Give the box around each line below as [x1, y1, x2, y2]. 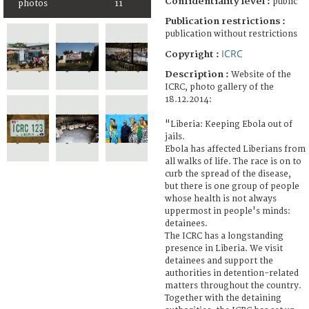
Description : [165, 68, 231, 80]
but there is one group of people [165, 181, 299, 192]
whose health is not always [165, 193, 277, 204]
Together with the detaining [165, 292, 281, 303]
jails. [165, 131, 185, 142]
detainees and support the [165, 255, 273, 266]
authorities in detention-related [165, 268, 299, 279]
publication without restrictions [165, 28, 297, 39]
